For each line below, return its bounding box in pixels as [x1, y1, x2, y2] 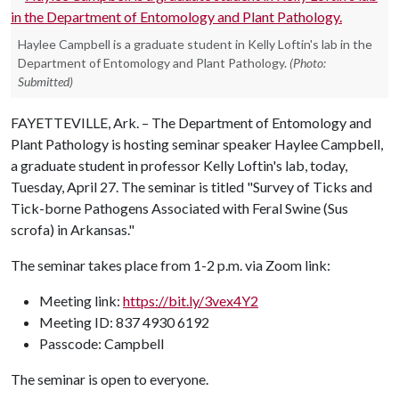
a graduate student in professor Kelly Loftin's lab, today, [11, 157, 347, 174]
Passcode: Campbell [39, 335, 164, 352]
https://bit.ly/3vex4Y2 [123, 292, 258, 309]
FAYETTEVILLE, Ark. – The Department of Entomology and [11, 114, 371, 131]
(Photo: [289, 55, 326, 70]
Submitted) [18, 74, 73, 89]
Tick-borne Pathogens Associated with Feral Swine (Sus [11, 199, 348, 216]
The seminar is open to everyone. [11, 370, 208, 387]
